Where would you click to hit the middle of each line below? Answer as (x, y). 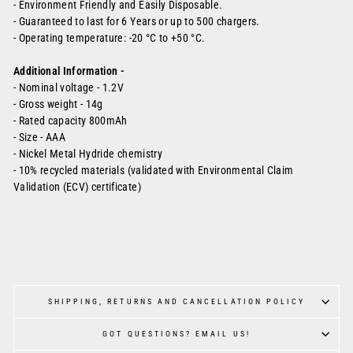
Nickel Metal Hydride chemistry (90, 154)
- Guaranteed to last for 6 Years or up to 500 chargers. (137, 21)
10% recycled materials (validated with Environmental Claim (155, 170)
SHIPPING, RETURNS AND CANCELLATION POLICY (176, 301)
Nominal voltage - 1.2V (71, 87)
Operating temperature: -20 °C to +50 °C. (112, 38)
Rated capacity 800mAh (73, 121)
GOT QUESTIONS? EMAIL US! (176, 334)
